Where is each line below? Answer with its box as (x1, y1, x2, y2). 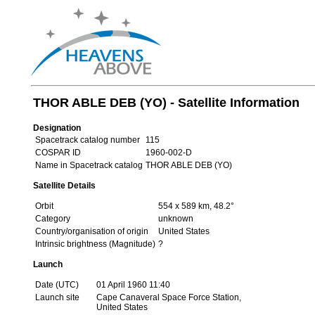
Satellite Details (32, 181, 96, 191)
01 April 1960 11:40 (96, 280, 170, 290)
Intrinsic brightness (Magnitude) (34, 239, 155, 249)
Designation (32, 123, 81, 133)
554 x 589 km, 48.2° (157, 201, 234, 211)
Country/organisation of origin (34, 226, 148, 236)
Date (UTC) (34, 280, 79, 290)
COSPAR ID (34, 148, 81, 157)
